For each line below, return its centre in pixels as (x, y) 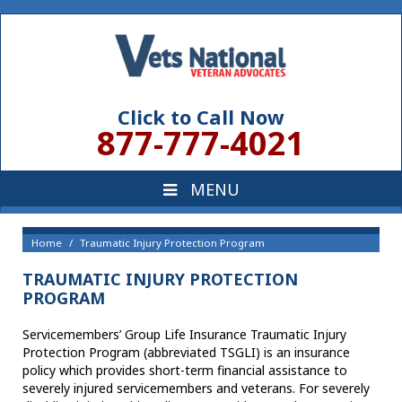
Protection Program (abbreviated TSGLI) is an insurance (186, 353)
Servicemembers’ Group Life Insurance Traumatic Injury (184, 335)
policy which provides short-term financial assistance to (185, 371)
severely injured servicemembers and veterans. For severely (196, 389)
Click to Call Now (201, 117)
